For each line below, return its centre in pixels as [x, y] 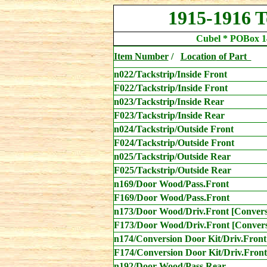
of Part [234, 56]
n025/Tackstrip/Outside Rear [172, 156]
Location [198, 56]
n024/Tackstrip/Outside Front [173, 129]
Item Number [141, 56]
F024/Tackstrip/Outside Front [174, 143]
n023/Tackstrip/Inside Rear [169, 102]
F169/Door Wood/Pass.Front [171, 198]
